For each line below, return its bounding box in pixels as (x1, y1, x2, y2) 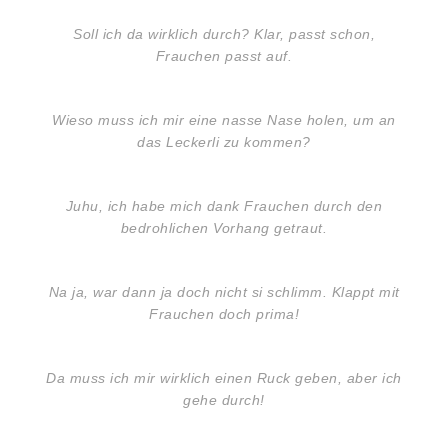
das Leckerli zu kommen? (137, 134, 311, 151)
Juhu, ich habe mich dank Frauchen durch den (65, 198, 383, 215)
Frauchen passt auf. (155, 48, 293, 65)
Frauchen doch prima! (149, 306, 299, 323)
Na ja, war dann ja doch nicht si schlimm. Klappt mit (48, 284, 400, 301)
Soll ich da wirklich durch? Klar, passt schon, (73, 26, 375, 43)
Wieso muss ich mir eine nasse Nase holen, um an (52, 112, 396, 129)
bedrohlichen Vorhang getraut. (120, 220, 328, 237)
